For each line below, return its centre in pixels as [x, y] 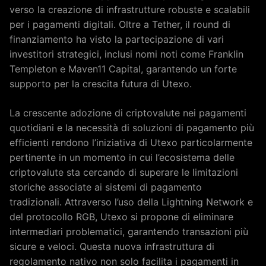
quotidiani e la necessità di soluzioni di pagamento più [132, 128]
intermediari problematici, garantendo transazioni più [129, 232]
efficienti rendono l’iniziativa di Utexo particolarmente [131, 142]
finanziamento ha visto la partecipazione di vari [117, 39]
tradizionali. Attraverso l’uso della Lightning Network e [131, 202]
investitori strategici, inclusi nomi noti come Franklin [126, 54]
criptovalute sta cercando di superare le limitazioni [124, 172]
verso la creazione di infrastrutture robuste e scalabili [130, 9]
